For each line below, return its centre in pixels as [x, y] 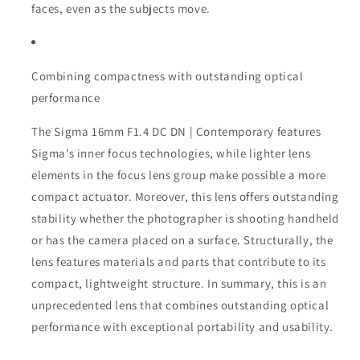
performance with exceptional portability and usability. [183, 327]
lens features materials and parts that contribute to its [179, 262]
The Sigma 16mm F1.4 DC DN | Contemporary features [176, 132]
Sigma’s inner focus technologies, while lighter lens [171, 153]
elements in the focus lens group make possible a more [179, 175]
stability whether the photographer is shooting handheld [186, 219]
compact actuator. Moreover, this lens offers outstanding [185, 197]
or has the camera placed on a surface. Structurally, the [182, 240]
